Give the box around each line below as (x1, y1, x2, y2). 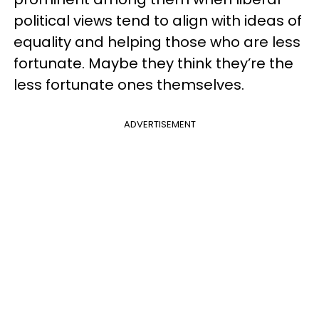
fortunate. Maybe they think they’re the (14, 53, 293, 73)
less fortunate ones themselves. (14, 75, 244, 95)
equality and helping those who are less (14, 32, 300, 52)
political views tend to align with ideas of (14, 11, 302, 31)
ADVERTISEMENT (123, 117, 196, 131)
